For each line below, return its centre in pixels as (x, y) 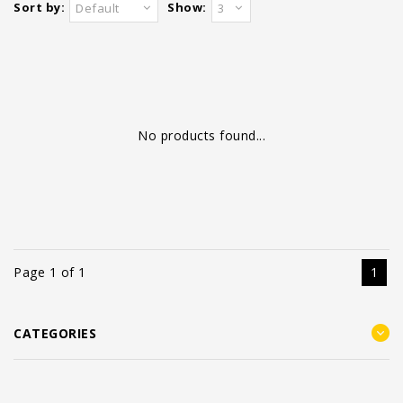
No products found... (201, 135)
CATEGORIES (55, 333)
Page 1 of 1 (50, 272)
